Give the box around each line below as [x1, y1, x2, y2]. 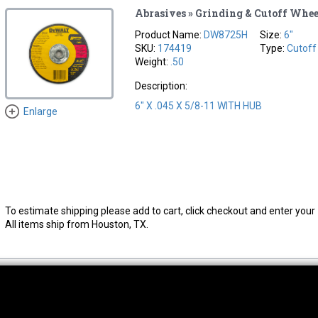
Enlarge [23, 106, 57, 118]
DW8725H [204, 28, 248, 40]
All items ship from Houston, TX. [4, 218, 148, 230]
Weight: [135, 55, 171, 67]
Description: [135, 79, 188, 92]
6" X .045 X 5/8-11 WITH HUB [135, 99, 263, 111]
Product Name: [135, 28, 204, 40]
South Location [129, 300, 207, 314]
